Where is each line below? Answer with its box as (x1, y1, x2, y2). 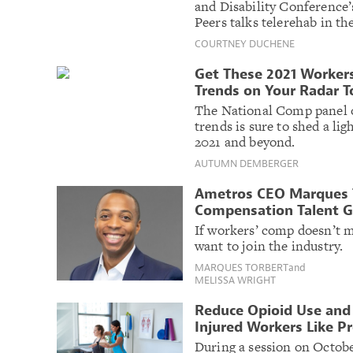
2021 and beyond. (195, 132, 295, 151)
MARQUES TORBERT (195, 260, 288, 274)
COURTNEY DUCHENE (195, 36, 295, 50)
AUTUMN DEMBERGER (195, 156, 299, 170)
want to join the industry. (195, 236, 344, 255)
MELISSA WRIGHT (195, 273, 276, 287)
